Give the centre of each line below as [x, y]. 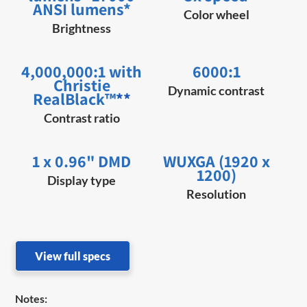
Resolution [217, 194]
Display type [82, 181]
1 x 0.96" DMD [82, 161]
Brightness [82, 28]
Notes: [32, 299]
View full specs [73, 256]
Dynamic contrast [217, 91]
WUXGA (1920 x [216, 161]
